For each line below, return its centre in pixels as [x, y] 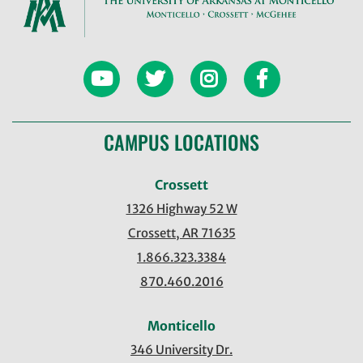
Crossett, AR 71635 [181, 233]
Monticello [181, 326]
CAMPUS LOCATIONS [181, 142]
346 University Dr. [181, 350]
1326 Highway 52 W [181, 209]
